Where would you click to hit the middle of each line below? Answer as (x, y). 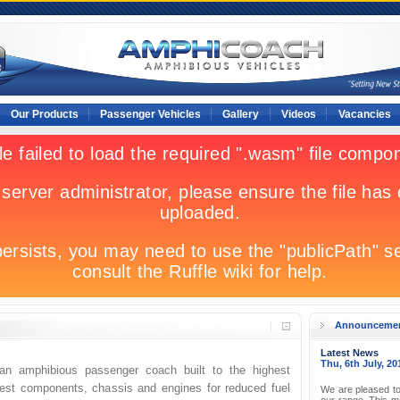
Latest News (350, 353)
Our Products (45, 114)
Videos (299, 114)
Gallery (241, 114)
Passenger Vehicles (150, 114)
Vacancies (365, 114)
